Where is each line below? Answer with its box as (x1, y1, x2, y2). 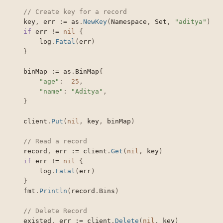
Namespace (111, 18, 147, 26)
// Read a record (23, 137, 87, 145)
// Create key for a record (23, 8, 127, 16)
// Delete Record (23, 207, 87, 215)
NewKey (83, 18, 107, 26)
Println (39, 187, 67, 195)
